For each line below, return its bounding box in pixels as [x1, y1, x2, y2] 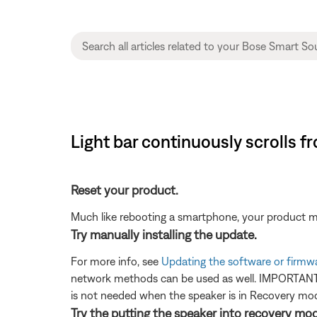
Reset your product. [71, 182, 178, 197]
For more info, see [71, 254, 161, 267]
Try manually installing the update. [71, 226, 257, 242]
